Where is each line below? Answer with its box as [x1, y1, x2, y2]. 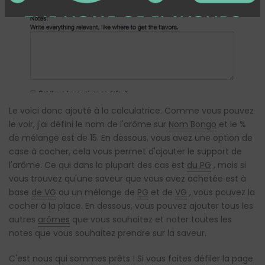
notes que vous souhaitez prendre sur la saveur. [9, 227, 206, 239]
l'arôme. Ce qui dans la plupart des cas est [9, 159, 187, 171]
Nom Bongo [169, 118, 216, 130]
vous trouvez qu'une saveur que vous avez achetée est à [9, 172, 246, 185]
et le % [216, 118, 246, 130]
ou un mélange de [56, 186, 137, 198]
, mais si [211, 159, 246, 171]
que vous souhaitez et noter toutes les [70, 213, 232, 225]
